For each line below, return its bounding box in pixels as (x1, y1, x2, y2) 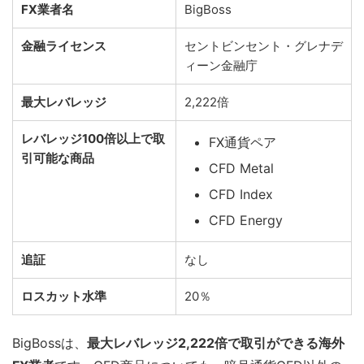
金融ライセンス (21, 38, 106, 54)
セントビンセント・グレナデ (184, 38, 343, 54)
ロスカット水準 (21, 288, 106, 305)
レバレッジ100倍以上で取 (21, 131, 165, 147)
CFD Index (209, 186, 273, 203)
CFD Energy (209, 212, 283, 229)
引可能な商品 (21, 150, 94, 167)
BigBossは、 (12, 335, 87, 352)
